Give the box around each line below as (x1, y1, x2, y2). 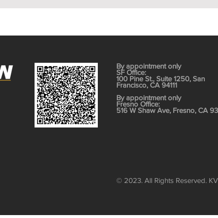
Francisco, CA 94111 (116, 81, 177, 89)
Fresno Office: (116, 100, 162, 108)
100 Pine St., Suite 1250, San (116, 74, 205, 83)
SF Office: (116, 68, 148, 76)
